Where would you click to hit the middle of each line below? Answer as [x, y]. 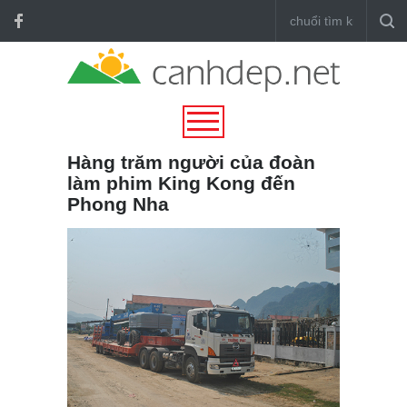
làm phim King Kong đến [181, 183]
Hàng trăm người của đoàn [191, 162]
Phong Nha [118, 203]
